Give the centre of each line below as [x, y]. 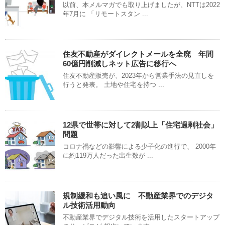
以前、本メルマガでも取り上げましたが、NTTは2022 [141, 5]
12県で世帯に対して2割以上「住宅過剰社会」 [140, 125]
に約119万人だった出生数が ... [108, 156]
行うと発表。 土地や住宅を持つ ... [114, 85]
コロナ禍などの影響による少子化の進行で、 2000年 [139, 147]
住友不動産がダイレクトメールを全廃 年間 [138, 54]
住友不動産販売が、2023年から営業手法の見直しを [138, 76]
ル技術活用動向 [89, 205]
